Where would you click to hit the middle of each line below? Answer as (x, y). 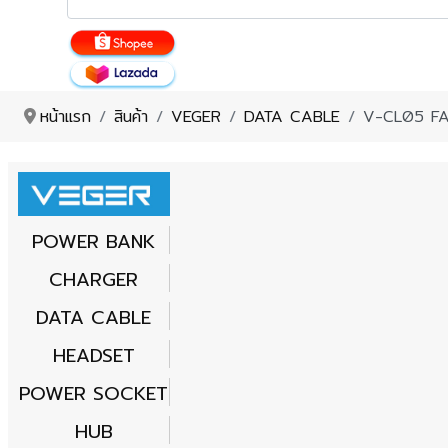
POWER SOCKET (94, 394)
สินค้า (131, 116)
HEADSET (93, 356)
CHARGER (94, 280)
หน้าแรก (65, 116)
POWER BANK (94, 242)
